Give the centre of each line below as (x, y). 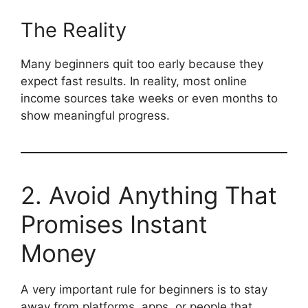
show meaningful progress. (95, 115)
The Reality (74, 30)
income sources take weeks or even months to (149, 98)
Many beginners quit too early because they (142, 64)
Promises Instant (114, 224)
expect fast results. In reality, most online (134, 81)
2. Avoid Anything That (149, 195)
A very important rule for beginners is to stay (144, 289)
